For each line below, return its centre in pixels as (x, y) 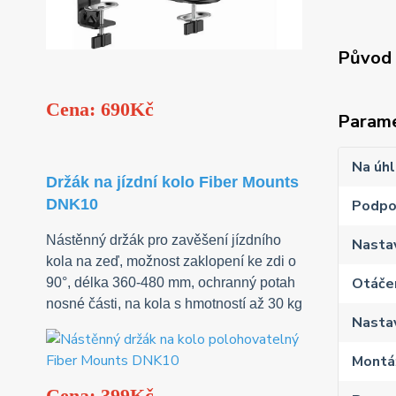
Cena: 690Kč (100, 110)
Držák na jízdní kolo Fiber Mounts (172, 183)
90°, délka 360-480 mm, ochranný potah (171, 283)
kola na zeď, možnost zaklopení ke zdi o (171, 262)
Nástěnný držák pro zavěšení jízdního (164, 240)
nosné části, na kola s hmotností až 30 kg (174, 304)
